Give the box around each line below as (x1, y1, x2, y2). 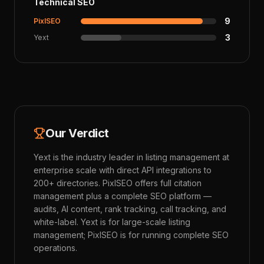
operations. (34, 243, 77, 253)
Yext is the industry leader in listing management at (34, 152, 229, 162)
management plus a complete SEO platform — (34, 191, 212, 201)
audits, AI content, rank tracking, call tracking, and (34, 204, 226, 214)
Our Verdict (45, 126, 109, 140)
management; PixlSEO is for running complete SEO (34, 230, 229, 240)
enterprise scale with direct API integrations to (34, 165, 212, 175)
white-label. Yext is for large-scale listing (34, 217, 190, 227)
